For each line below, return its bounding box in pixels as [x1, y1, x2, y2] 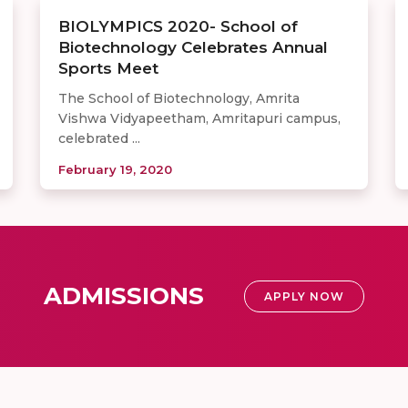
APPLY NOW [264, 289, 344, 303]
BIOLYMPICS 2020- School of [58, 16, 298, 36]
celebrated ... [58, 129, 140, 147]
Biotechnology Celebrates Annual [58, 37, 328, 56]
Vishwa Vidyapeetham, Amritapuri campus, [58, 109, 341, 127]
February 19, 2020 [58, 161, 172, 177]
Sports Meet [58, 58, 158, 77]
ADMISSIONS [44, 280, 204, 311]
